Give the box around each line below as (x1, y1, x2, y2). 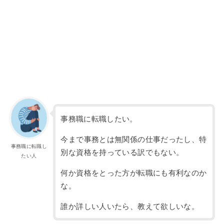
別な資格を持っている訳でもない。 (60, 148, 184, 157)
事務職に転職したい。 (60, 114, 137, 123)
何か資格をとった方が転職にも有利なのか (60, 169, 207, 177)
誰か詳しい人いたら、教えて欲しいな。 (60, 202, 199, 211)
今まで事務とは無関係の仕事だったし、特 (60, 135, 207, 144)
